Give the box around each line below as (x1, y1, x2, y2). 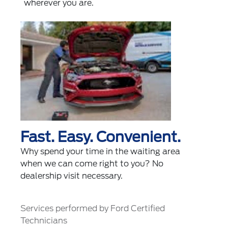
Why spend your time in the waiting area (20, 147, 181, 157)
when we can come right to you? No (20, 159, 164, 169)
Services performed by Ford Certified (20, 204, 165, 214)
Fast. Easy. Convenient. (20, 128, 181, 146)
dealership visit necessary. (20, 171, 123, 181)
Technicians (20, 216, 68, 226)
